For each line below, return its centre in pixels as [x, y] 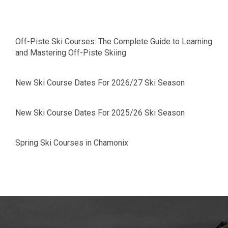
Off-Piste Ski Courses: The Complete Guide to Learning [114, 41]
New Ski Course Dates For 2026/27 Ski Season [100, 82]
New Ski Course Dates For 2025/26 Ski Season [100, 112]
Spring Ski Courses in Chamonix [72, 142]
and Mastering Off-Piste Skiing [71, 52]
